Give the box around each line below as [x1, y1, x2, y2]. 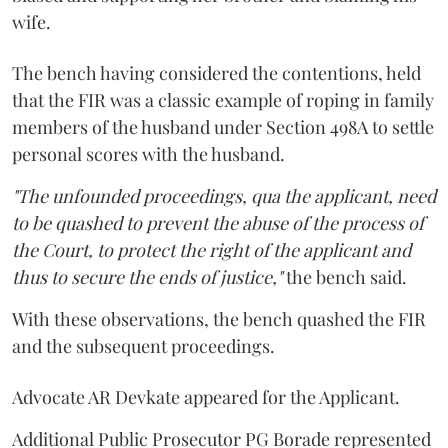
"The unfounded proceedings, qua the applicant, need [12, 183, 436, 208]
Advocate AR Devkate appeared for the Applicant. [12, 384, 400, 409]
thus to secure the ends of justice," [12, 264, 282, 289]
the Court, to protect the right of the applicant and [12, 237, 411, 262]
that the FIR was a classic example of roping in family [12, 87, 434, 112]
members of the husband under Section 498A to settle [12, 114, 434, 139]
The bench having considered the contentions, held [12, 60, 421, 85]
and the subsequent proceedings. [12, 333, 275, 358]
